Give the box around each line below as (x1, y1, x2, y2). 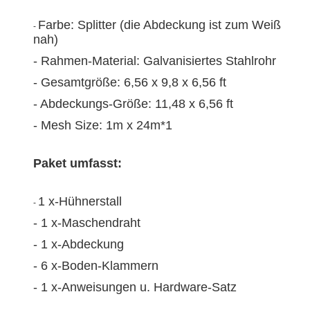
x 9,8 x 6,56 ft (152, 75, 226, 89)
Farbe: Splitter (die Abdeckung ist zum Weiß (38, 17, 281, 32)
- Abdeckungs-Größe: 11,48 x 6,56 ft (33, 96, 233, 111)
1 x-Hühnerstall (38, 194, 122, 208)
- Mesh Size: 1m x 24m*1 (33, 118, 172, 132)
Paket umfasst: (33, 156, 122, 170)
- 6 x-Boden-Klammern (33, 258, 158, 273)
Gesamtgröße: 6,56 (41, 75, 152, 89)
